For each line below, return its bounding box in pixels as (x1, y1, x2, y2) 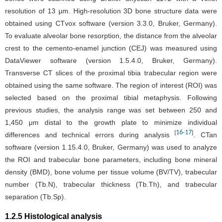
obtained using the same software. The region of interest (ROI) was (5, 81, 217, 89)
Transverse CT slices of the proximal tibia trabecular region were (5, 68, 217, 77)
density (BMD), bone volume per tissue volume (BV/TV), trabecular (5, 167, 217, 176)
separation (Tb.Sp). (5, 192, 66, 201)
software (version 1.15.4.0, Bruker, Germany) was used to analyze (5, 143, 217, 151)
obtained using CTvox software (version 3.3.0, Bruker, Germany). (5, 19, 217, 27)
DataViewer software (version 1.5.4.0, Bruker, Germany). (5, 56, 217, 64)
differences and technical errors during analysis (5, 130, 175, 139)
